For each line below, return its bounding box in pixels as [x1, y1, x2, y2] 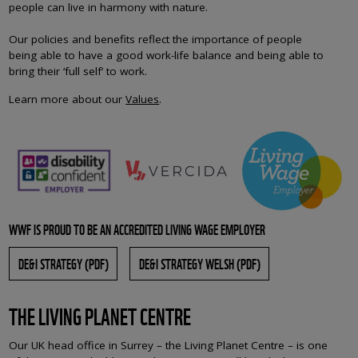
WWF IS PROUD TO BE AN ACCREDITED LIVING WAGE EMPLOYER [9, 217, 266, 239]
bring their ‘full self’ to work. [9, 64, 148, 79]
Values [125, 92, 160, 107]
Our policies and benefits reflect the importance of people [9, 32, 303, 47]
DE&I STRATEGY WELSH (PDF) [138, 253, 261, 274]
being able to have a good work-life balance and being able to [9, 48, 324, 63]
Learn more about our [9, 92, 126, 107]
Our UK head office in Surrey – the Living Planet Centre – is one [9, 338, 328, 353]
